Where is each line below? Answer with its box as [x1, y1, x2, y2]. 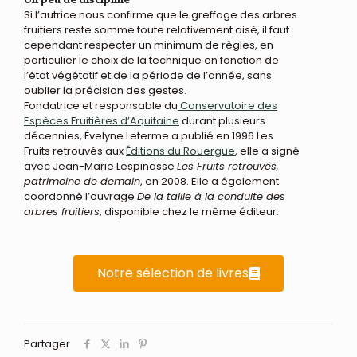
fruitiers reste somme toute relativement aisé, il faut [24, 22, 289, 37]
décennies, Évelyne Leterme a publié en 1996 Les [24, 128, 273, 143]
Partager [24, 336, 70, 351]
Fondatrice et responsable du [24, 98, 178, 113]
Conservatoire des [178, 98, 277, 113]
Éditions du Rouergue [126, 143, 235, 159]
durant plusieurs [179, 113, 265, 128]
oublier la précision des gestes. [24, 83, 186, 98]
